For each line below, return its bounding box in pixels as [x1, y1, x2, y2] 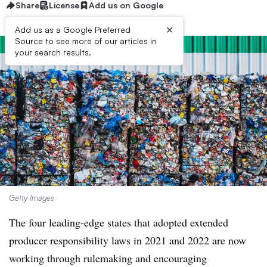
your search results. [15, 47, 91, 57]
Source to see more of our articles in [15, 36, 157, 46]
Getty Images [9, 193, 54, 203]
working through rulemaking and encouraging [9, 251, 207, 265]
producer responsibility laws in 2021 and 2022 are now [9, 233, 246, 247]
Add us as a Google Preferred [15, 24, 131, 35]
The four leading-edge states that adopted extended [9, 215, 228, 229]
